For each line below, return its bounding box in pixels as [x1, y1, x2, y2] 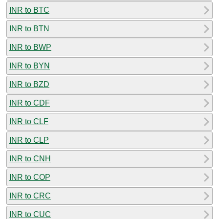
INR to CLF [9, 117, 48, 126]
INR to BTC [9, 5, 49, 14]
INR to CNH [9, 154, 51, 163]
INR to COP [9, 173, 50, 181]
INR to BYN [9, 61, 50, 70]
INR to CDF [9, 98, 50, 107]
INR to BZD [9, 80, 49, 88]
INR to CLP [9, 135, 49, 144]
